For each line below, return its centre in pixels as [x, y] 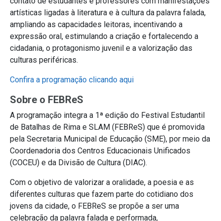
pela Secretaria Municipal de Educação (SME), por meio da [110, 139]
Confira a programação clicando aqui [72, 79]
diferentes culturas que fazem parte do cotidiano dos [102, 194]
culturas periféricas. [44, 60]
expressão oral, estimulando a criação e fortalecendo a [104, 36]
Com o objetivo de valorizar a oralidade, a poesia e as [102, 182]
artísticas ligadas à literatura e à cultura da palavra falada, [108, 12]
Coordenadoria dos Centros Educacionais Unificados [100, 150]
